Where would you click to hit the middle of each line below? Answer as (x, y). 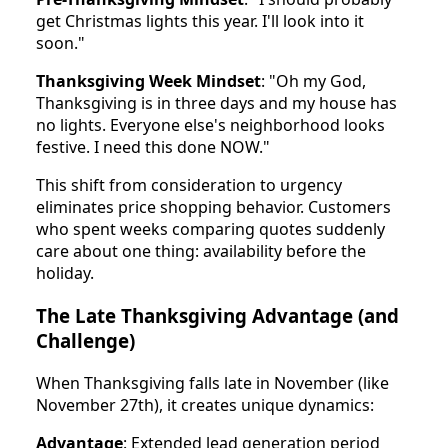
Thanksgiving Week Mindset (148, 81)
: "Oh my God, (313, 81)
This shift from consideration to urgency (189, 185)
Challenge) (85, 340)
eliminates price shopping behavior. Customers (213, 207)
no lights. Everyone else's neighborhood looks (210, 125)
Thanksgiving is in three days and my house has (216, 103)
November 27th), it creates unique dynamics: (205, 404)
